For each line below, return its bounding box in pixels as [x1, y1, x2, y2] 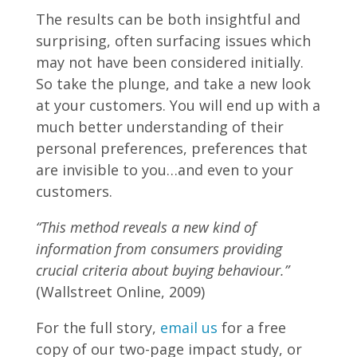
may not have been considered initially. [35, 53, 304, 72]
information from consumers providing [35, 239, 282, 258]
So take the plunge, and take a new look [35, 74, 311, 93]
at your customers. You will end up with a [35, 96, 320, 115]
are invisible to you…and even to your [35, 160, 293, 179]
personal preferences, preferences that [35, 139, 308, 158]
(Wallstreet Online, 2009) [35, 282, 205, 301]
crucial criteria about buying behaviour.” [35, 261, 289, 280]
